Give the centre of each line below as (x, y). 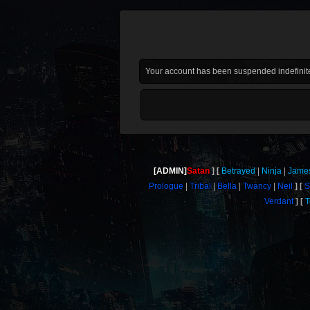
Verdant (279, 201)
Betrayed (238, 171)
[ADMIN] (170, 171)
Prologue (166, 186)
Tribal (200, 186)
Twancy (257, 186)
